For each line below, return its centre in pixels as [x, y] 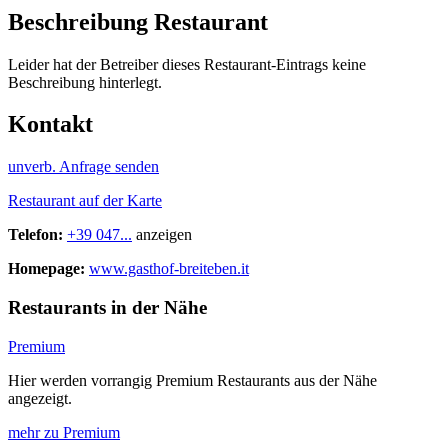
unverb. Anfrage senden [83, 167]
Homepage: [46, 269]
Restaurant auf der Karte [85, 201]
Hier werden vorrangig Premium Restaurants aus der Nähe [192, 380]
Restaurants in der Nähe [107, 308]
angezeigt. [40, 398]
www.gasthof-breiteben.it [169, 269]
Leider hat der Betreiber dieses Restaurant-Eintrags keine [187, 64]
